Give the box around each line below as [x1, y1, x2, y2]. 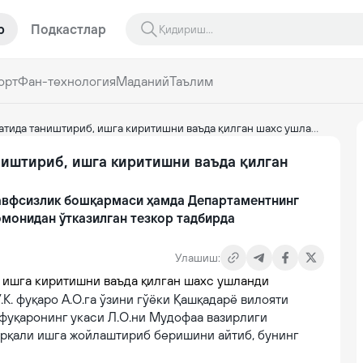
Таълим [169, 74, 213, 88]
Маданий [116, 74, 169, 88]
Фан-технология [18, 74, 116, 88]
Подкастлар [31, 22, 106, 36]
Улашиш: [175, 251, 220, 264]
